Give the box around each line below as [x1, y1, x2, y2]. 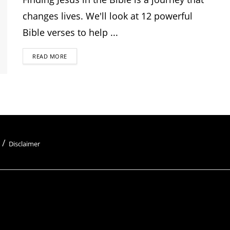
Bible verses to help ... [23, 26, 118, 39]
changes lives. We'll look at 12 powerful [23, 10, 193, 22]
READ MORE [32, 52, 67, 60]
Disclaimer [9, 139, 40, 149]
